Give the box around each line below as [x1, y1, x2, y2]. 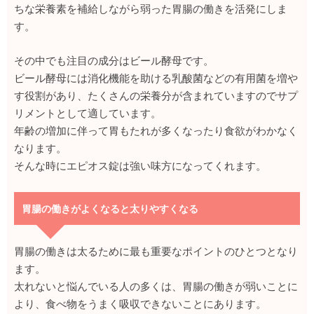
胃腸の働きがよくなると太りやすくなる [22, 202, 198, 216]
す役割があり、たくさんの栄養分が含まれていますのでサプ [14, 88, 298, 103]
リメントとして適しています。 [14, 106, 161, 121]
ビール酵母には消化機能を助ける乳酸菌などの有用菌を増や [14, 71, 298, 86]
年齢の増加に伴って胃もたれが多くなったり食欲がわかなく [14, 123, 298, 138]
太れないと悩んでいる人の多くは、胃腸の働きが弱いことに [14, 279, 298, 294]
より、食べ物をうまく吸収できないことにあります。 [14, 296, 266, 311]
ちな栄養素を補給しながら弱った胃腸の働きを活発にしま [14, 1, 287, 16]
